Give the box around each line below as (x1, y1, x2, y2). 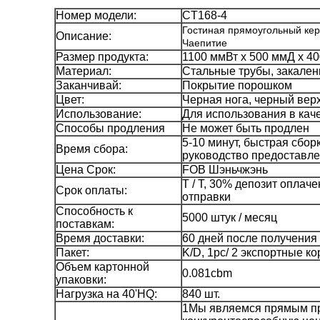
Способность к (56, 205, 133, 217)
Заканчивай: (56, 79, 121, 91)
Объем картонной (56, 261, 149, 273)
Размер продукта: (56, 51, 149, 63)
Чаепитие (182, 37, 227, 49)
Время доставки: (56, 232, 144, 244)
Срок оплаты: (56, 184, 127, 196)
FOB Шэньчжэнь (182, 164, 268, 176)
